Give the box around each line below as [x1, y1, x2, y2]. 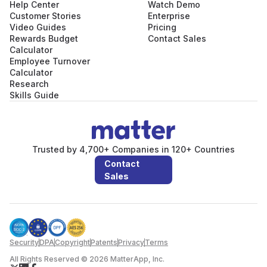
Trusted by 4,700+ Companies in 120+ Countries [32, 144, 235, 154]
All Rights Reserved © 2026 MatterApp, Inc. [10, 254, 164, 263]
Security [10, 237, 39, 247]
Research [10, 79, 49, 89]
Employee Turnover [10, 56, 90, 66]
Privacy [118, 237, 144, 247]
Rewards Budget [10, 33, 78, 44]
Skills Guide [10, 90, 59, 100]
